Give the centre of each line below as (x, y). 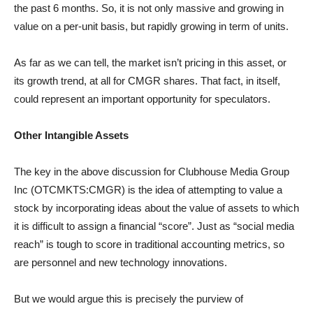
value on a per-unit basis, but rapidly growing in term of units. (151, 26)
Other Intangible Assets (71, 135)
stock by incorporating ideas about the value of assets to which (156, 208)
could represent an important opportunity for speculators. (142, 99)
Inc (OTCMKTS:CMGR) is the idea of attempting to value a (148, 190)
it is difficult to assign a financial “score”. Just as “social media (154, 226)
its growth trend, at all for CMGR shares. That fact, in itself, (147, 81)
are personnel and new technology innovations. (121, 262)
